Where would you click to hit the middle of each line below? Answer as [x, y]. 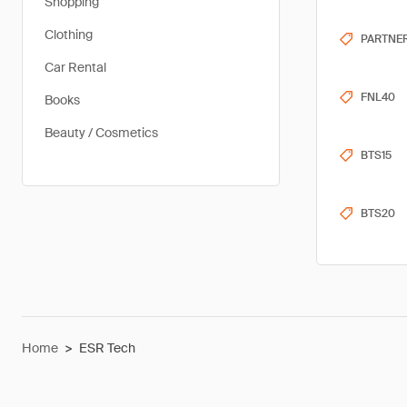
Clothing [69, 35]
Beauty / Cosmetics [101, 133]
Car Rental [75, 67]
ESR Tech [107, 348]
